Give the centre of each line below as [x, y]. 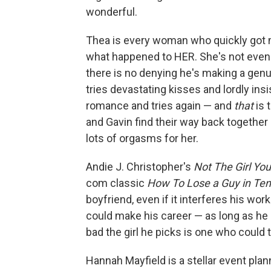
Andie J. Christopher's [140, 167]
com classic [116, 183]
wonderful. [112, 12]
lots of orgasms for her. [142, 138]
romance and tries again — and [160, 106]
